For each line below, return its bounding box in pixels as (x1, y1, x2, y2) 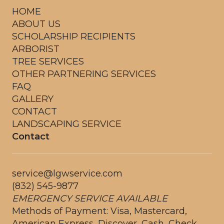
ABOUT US (12, 18, 60, 29)
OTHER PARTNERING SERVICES (12, 68, 156, 79)
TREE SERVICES (12, 55, 84, 67)
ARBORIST (12, 43, 59, 54)
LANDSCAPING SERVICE (12, 118, 121, 129)
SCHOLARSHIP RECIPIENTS (12, 30, 135, 42)
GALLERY (12, 93, 53, 104)
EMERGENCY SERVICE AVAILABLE (12, 192, 167, 204)
